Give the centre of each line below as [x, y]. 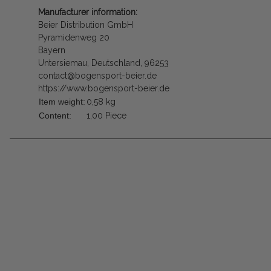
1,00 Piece [106, 116]
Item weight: [62, 102]
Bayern [52, 51]
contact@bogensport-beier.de [97, 76]
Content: [55, 116]
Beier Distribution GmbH [86, 25]
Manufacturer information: [88, 12]
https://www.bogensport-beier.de [104, 89]
